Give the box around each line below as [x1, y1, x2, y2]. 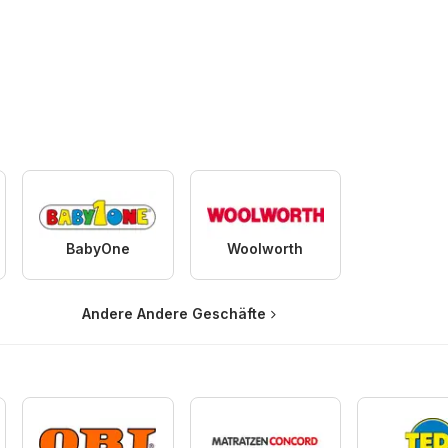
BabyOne [65, 240, 130, 258]
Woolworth [227, 240, 304, 258]
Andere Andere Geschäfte [81, 305, 266, 323]
